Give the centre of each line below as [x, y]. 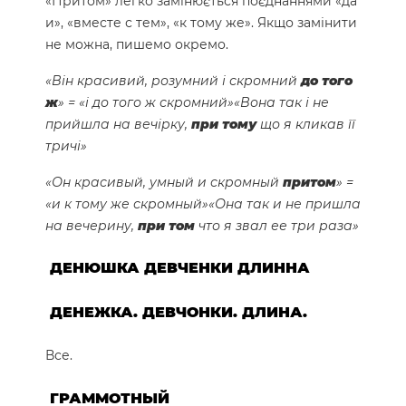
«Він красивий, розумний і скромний [173, 80]
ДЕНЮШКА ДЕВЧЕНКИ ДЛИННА [180, 267]
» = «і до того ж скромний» [146, 102]
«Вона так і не [281, 102]
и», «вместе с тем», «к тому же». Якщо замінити [201, 22]
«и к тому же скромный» [127, 203]
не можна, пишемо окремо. [137, 44]
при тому [224, 124]
